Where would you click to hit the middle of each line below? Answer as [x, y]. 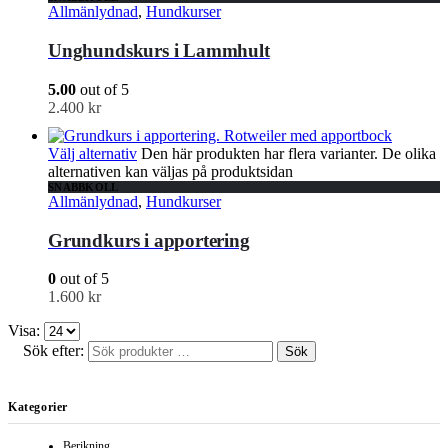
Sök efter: [53, 351]
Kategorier [38, 407]
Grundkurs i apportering [149, 240]
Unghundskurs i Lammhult [159, 51]
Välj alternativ [92, 153]
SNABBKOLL [83, 186]
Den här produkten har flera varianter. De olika [288, 153]
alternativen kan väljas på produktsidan [170, 171]
